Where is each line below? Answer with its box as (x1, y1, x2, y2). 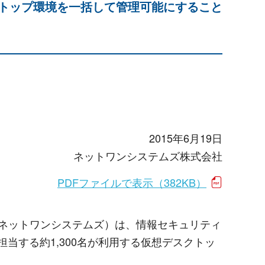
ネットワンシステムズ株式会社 (73, 148, 222, 163)
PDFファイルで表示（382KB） (57, 174, 206, 190)
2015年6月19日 (149, 130, 222, 146)
